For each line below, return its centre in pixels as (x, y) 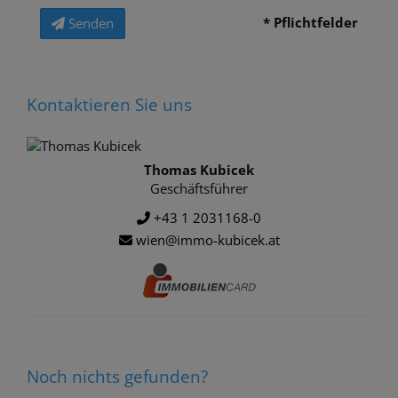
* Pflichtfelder (310, 22)
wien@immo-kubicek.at (206, 240)
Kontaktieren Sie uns (109, 104)
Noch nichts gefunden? (117, 377)
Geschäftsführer (199, 188)
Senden (91, 23)
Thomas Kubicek (199, 169)
